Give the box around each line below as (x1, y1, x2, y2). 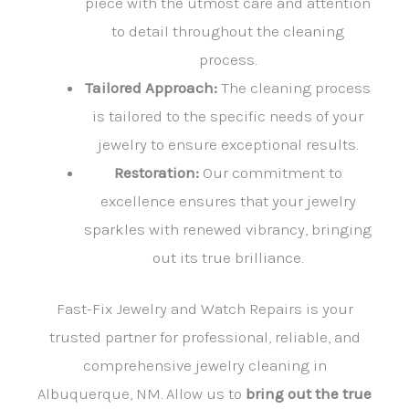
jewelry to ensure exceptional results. (98, 134, 358, 153)
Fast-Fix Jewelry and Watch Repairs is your (56, 299, 353, 319)
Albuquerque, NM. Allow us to (37, 384, 246, 404)
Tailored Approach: (85, 78, 221, 97)
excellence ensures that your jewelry (100, 191, 356, 210)
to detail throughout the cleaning (111, 21, 344, 40)
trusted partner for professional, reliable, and (48, 328, 361, 347)
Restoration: (113, 163, 199, 182)
